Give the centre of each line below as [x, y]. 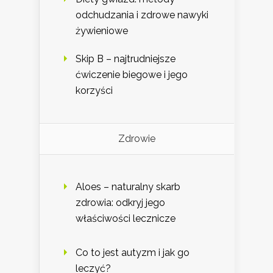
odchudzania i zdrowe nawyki [142, 15]
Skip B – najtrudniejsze [126, 58]
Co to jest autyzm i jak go [133, 252]
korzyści [94, 90]
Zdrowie [137, 138]
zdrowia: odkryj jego [120, 202]
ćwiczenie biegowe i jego [132, 74]
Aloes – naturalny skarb [128, 186]
